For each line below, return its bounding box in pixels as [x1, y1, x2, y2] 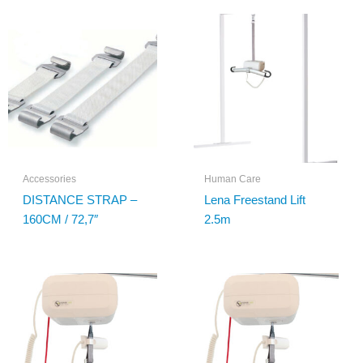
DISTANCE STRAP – [22, 193, 137, 207]
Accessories [22, 173, 76, 186]
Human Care [203, 173, 261, 186]
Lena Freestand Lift [203, 193, 305, 207]
